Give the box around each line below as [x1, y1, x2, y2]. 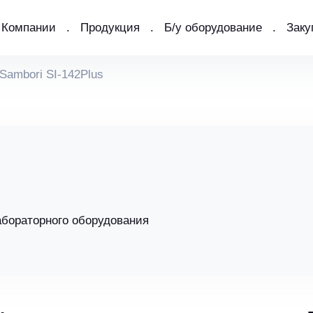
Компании [1, 21, 56, 35]
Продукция [80, 21, 140, 35]
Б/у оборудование [164, 21, 262, 35]
